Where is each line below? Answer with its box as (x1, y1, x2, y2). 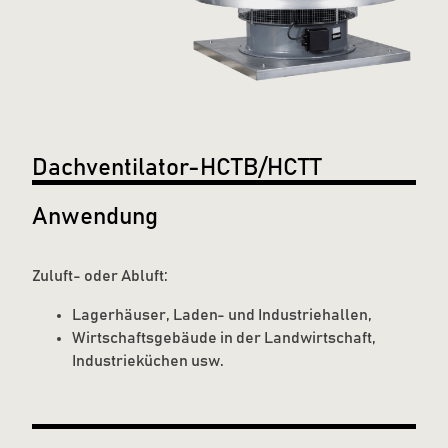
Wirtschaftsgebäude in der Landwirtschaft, (72, 330, 376, 347)
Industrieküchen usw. (72, 353, 224, 370)
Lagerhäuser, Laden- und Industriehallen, (72, 307, 372, 324)
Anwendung (32, 205, 158, 230)
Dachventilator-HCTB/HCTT (32, 156, 322, 181)
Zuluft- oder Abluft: (32, 268, 168, 285)
